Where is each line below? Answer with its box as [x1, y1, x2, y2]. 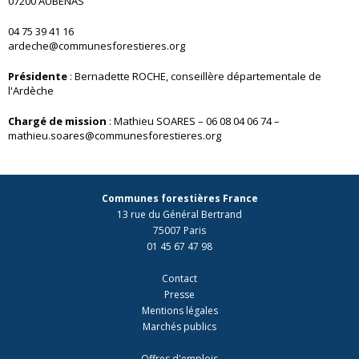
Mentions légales [141, 304, 218, 317]
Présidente [8, 69, 67, 83]
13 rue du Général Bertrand [117, 208, 242, 221]
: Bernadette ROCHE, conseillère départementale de [67, 69, 321, 83]
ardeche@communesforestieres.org [8, 38, 185, 53]
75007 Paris [153, 224, 206, 237]
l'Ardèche [8, 83, 54, 98]
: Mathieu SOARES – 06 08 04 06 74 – [107, 114, 280, 128]
